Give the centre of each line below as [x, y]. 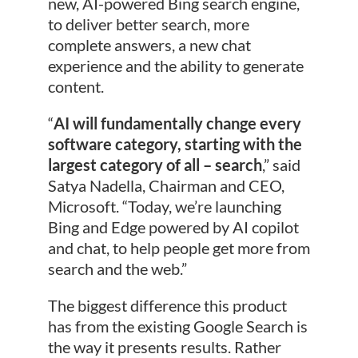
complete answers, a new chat [149, 45]
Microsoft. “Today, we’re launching [164, 207]
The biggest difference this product [167, 306]
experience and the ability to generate [175, 66]
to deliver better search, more [148, 24]
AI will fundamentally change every [177, 123]
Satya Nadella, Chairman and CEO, [166, 186]
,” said [281, 165]
